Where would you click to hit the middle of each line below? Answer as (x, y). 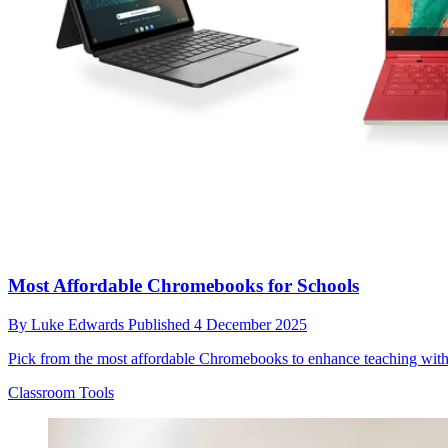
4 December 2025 (250, 325)
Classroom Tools (61, 393)
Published (161, 325)
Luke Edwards (79, 325)
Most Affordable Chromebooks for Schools (183, 286)
